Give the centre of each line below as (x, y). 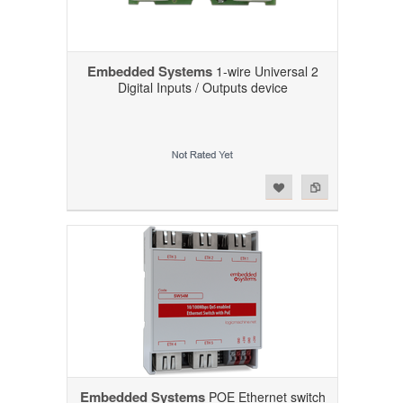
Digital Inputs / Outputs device (202, 87)
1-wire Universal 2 (265, 71)
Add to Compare (91, 184)
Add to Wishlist (54, 184)
